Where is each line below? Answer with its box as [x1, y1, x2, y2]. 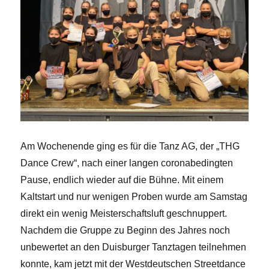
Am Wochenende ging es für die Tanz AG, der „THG [20, 141, 240, 152]
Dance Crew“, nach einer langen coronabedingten [20, 158, 234, 169]
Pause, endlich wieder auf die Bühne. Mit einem [20, 175, 224, 186]
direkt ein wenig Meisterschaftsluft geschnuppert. [20, 208, 228, 219]
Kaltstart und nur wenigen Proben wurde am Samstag [20, 192, 248, 202]
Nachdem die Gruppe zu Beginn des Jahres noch [20, 225, 231, 236]
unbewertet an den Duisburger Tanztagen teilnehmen [20, 242, 247, 253]
